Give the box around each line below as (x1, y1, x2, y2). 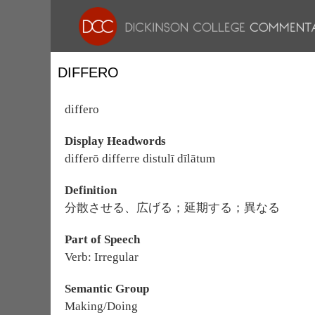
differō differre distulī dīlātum (65, 152, 215, 165)
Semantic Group (65, 282, 149, 295)
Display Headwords (65, 134, 166, 148)
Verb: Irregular (65, 250, 139, 264)
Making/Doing (65, 300, 138, 313)
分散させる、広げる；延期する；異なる (65, 201, 280, 214)
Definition (65, 184, 117, 197)
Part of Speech (65, 233, 140, 246)
